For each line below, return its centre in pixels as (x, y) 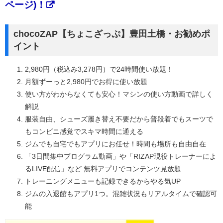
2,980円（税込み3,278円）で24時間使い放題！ (99, 69)
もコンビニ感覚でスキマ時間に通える (84, 131)
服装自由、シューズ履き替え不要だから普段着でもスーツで (119, 119)
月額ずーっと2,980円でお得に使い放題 (86, 81)
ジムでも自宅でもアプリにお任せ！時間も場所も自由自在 (115, 144)
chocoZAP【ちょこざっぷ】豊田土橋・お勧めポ (112, 34)
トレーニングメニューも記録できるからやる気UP (103, 181)
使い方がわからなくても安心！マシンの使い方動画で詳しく (119, 94)
